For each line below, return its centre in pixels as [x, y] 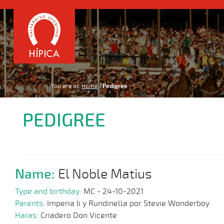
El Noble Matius [105, 174]
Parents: [31, 204]
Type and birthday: [49, 192]
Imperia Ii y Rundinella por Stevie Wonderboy [128, 204]
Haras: [28, 216]
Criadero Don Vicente [79, 216]
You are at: [65, 86]
